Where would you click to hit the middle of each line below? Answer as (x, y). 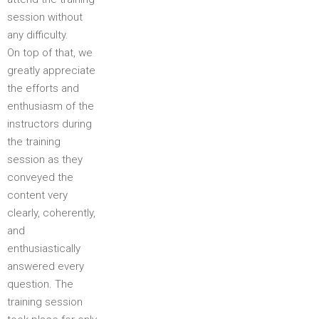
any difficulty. (38, 35)
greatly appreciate (51, 70)
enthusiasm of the (51, 106)
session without (45, 17)
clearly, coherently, (51, 213)
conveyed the (40, 177)
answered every (46, 266)
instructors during (49, 124)
